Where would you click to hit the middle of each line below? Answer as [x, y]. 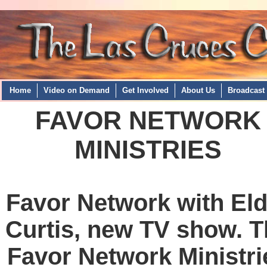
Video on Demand [77, 91]
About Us [198, 91]
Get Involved [145, 91]
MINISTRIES [148, 150]
